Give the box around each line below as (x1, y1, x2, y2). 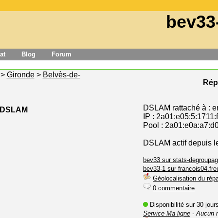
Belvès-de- (42, 71, 80, 79)
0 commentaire (153, 184, 195, 192)
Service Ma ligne (143, 210, 190, 217)
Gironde (6, 71, 35, 79)
